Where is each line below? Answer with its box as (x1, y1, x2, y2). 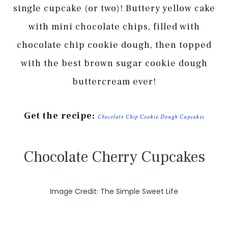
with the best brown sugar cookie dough (20, 57, 208, 69)
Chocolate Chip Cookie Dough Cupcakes (98, 113, 204, 121)
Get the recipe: (24, 110, 95, 122)
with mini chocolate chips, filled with (28, 20, 200, 33)
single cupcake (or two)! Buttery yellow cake (13, 2, 215, 14)
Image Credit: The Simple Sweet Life (50, 186, 178, 197)
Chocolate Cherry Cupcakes (23, 147, 205, 167)
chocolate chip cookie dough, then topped (16, 39, 212, 51)
